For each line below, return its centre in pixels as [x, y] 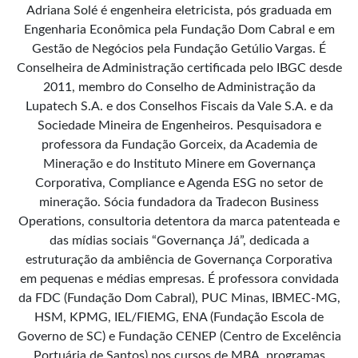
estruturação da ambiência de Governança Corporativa [179, 260]
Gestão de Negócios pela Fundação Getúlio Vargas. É [179, 49]
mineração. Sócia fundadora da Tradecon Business [179, 203]
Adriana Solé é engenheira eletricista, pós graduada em [179, 11]
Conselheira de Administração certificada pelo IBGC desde [179, 68]
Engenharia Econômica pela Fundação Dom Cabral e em [179, 30]
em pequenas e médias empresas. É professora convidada [179, 279]
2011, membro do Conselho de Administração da [179, 88]
